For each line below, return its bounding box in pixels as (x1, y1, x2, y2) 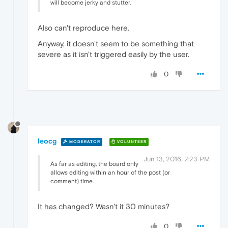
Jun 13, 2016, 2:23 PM (144, 155, 210, 163)
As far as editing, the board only (50, 160, 138, 168)
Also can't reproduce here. (38, 23, 129, 33)
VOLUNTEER (116, 139, 147, 144)
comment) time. (50, 178, 94, 185)
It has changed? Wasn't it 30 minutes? (38, 202, 169, 211)
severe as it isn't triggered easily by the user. (38, 50, 189, 59)
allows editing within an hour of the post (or (50, 169, 170, 177)
